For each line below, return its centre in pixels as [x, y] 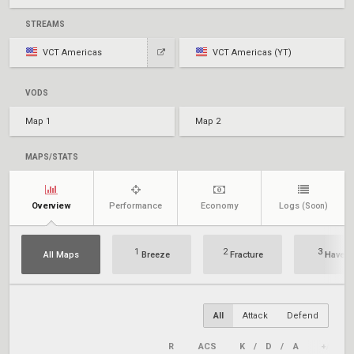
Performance [136, 206]
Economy [219, 206]
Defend [303, 316]
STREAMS [45, 24]
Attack [255, 316]
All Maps [61, 254]
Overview [51, 206]
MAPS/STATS [52, 157]
